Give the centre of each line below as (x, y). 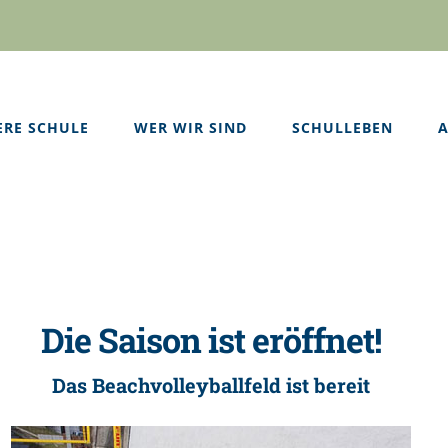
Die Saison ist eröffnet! (211, 340)
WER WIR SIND (190, 127)
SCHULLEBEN (342, 127)
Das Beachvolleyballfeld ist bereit (211, 384)
